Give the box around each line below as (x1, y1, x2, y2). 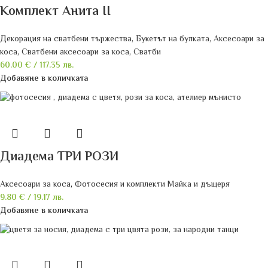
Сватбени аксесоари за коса (22, 46, 129, 60)
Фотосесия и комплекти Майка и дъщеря (75, 178, 230, 191)
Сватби (133, 46, 161, 60)
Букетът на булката (136, 33, 209, 47)
